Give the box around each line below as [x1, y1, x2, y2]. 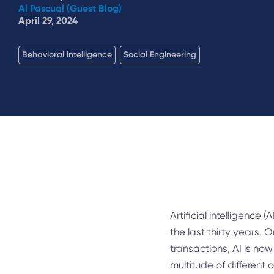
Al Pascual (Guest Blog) [18, 2, 122, 14]
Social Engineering [124, 49, 196, 60]
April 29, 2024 [18, 14, 78, 26]
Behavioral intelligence [22, 49, 112, 60]
